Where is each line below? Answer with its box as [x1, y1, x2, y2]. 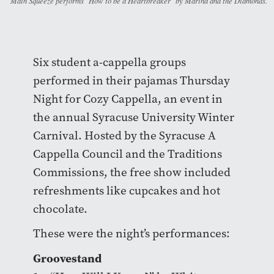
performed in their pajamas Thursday [32, 72, 230, 88]
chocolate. [32, 201, 87, 217]
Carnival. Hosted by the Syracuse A [32, 127, 216, 143]
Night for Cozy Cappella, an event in [32, 91, 223, 106]
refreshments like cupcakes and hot [32, 182, 220, 198]
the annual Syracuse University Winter [32, 109, 234, 125]
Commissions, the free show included [32, 164, 231, 180]
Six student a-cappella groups [32, 54, 186, 70]
